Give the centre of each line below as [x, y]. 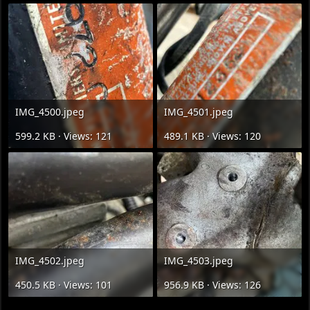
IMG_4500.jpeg [50, 112]
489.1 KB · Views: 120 [212, 136]
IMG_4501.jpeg [198, 112]
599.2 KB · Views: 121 [64, 136]
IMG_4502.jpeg [50, 260]
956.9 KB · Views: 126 [212, 284]
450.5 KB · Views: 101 [64, 284]
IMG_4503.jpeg [198, 260]
